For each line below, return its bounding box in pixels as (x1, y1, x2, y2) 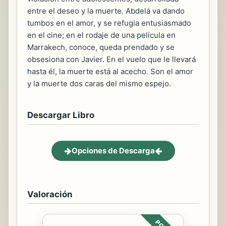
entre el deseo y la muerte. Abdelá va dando (27, 6, 185, 16)
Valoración (27, 189, 72, 200)
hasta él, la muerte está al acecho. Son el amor (27, 67, 193, 77)
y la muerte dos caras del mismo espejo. (27, 79, 171, 89)
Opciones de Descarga (71, 146, 155, 156)
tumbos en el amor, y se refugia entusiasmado (27, 18, 191, 28)
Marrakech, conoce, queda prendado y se (27, 42, 175, 52)
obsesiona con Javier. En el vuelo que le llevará (27, 54, 196, 65)
